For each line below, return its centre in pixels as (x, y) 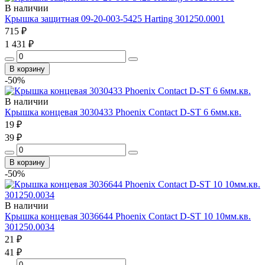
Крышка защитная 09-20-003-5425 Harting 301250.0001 (115, 18)
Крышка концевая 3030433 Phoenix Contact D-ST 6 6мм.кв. (123, 112)
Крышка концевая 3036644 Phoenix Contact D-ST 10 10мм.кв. (128, 216)
